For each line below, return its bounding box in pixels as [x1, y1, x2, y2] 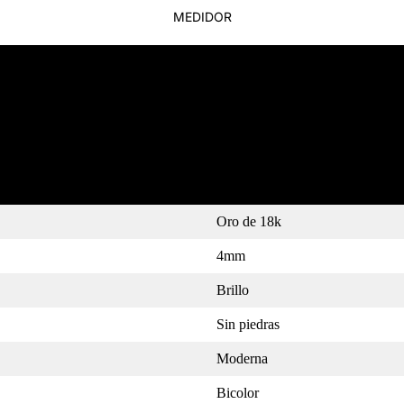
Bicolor [216, 384, 259, 400]
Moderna [216, 350, 268, 366]
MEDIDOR [172, 9, 232, 24]
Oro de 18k [216, 213, 281, 229]
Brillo [216, 281, 249, 298]
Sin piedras [216, 316, 280, 332]
